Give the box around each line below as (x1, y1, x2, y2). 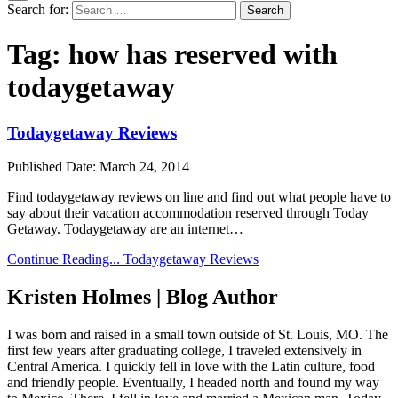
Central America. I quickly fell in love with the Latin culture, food (7, 359, 375, 375)
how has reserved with (68, 38, 338, 71)
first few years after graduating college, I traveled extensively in (7, 343, 362, 359)
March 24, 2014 (99, 159, 189, 175)
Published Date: (7, 159, 99, 175)
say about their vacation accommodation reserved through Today (7, 205, 369, 221)
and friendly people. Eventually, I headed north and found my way (7, 375, 379, 391)
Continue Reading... (7, 251, 120, 267)
